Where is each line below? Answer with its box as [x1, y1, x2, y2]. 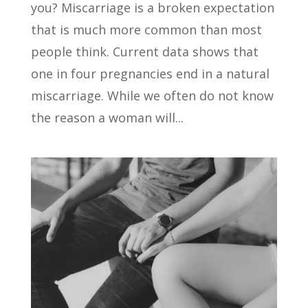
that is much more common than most [30, 21, 262, 38]
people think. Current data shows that [30, 43, 258, 60]
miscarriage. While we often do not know [30, 87, 274, 104]
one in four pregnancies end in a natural [30, 65, 269, 82]
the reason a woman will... [30, 109, 184, 126]
